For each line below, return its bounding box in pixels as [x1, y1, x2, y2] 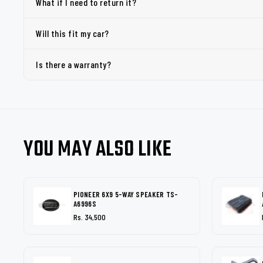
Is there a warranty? [36, 59, 111, 70]
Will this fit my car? [36, 28, 109, 39]
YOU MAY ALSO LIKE [23, 133, 172, 167]
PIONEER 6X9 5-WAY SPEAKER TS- [73, 189, 178, 199]
